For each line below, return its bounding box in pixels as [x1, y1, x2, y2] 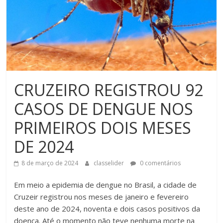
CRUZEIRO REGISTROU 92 [14, 79, 204, 101]
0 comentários [138, 159, 181, 168]
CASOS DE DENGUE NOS [14, 98, 194, 120]
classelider [94, 159, 126, 168]
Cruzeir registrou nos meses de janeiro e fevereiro [14, 192, 189, 202]
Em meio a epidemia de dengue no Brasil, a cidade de [14, 180, 197, 190]
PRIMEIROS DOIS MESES [14, 117, 192, 139]
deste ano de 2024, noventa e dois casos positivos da [14, 204, 201, 214]
